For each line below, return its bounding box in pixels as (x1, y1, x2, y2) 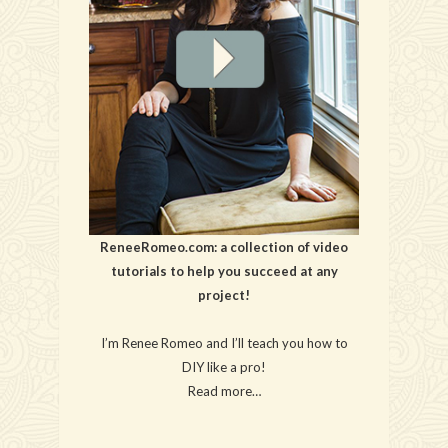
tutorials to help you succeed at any (110, 263, 338, 279)
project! (198, 287, 250, 303)
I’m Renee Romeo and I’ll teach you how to (100, 335, 348, 351)
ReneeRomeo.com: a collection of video (100, 239, 348, 255)
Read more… (187, 383, 261, 399)
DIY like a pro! (182, 359, 266, 375)
